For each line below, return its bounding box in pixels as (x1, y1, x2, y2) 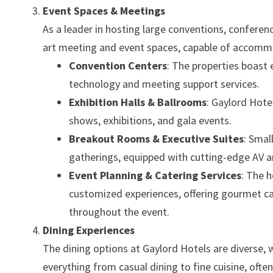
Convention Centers (69, 58, 168, 73)
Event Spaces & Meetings (43, 4, 166, 18)
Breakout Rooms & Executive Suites (69, 132, 244, 146)
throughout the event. (69, 205, 170, 219)
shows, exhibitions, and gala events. (69, 113, 232, 127)
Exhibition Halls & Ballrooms (69, 95, 207, 109)
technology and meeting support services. (69, 77, 260, 91)
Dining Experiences (43, 223, 135, 237)
